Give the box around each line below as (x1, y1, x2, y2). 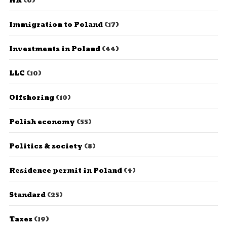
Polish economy (9, 116, 75, 128)
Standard (9, 189, 46, 201)
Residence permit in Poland (9, 165, 122, 177)
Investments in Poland (9, 43, 100, 55)
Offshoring (9, 92, 54, 104)
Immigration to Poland (9, 19, 103, 31)
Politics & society (9, 140, 83, 153)
